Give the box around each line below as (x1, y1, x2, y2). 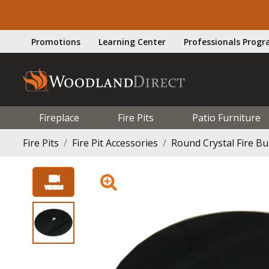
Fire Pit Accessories (72, 136, 158, 150)
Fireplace (39, 110, 79, 124)
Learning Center (98, 35, 166, 47)
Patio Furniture (192, 110, 261, 124)
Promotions (31, 35, 80, 47)
